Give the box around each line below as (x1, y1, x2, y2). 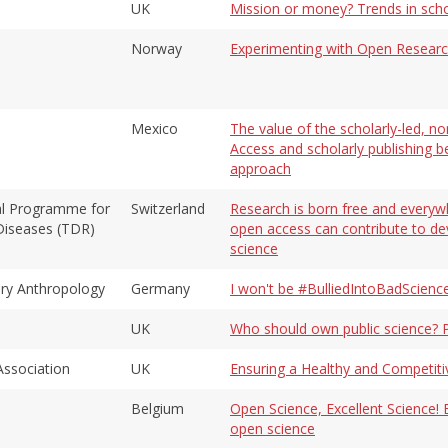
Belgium (131, 398, 184, 418)
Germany (131, 278, 190, 298)
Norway (131, 38, 182, 58)
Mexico (131, 118, 178, 138)
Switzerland (131, 198, 205, 218)
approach (230, 158, 291, 178)
